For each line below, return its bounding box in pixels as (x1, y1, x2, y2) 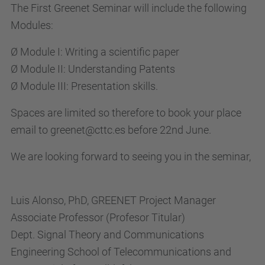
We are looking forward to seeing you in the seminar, (11, 150, 251, 163)
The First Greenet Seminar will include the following (11, 2, 247, 14)
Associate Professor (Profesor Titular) (11, 211, 185, 224)
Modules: (11, 19, 53, 31)
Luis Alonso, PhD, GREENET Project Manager (11, 194, 216, 206)
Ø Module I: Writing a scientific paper (11, 46, 179, 58)
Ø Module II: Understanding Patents (11, 63, 175, 75)
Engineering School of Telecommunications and (11, 245, 231, 258)
